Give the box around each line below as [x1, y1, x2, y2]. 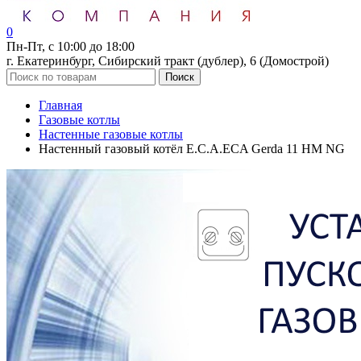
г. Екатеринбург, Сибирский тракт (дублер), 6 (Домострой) [6, 54, 329, 68]
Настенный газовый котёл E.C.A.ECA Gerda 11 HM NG [39, 142, 345, 156]
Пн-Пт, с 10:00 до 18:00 [6, 39, 135, 53]
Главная [39, 98, 82, 112]
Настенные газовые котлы [39, 127, 183, 141]
